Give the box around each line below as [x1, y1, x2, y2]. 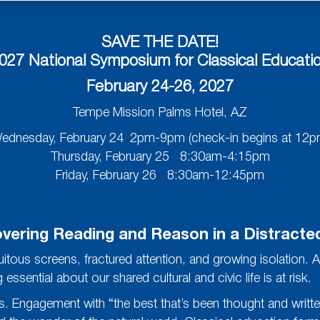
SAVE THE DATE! [101, 35, 219, 50]
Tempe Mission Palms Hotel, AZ [73, 106, 247, 119]
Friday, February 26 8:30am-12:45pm [56, 169, 264, 181]
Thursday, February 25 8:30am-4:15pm [50, 151, 270, 163]
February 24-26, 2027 [86, 79, 234, 94]
